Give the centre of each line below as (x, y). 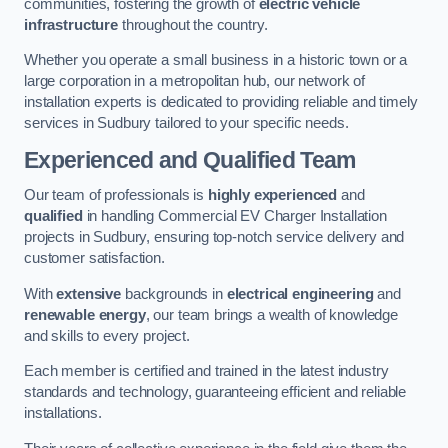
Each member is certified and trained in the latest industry (206, 371)
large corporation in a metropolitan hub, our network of (195, 81)
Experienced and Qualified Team (190, 159)
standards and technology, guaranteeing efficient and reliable (215, 392)
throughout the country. (192, 24)
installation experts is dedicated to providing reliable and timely (221, 102)
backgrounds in (173, 293)
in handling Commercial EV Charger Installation (234, 216)
